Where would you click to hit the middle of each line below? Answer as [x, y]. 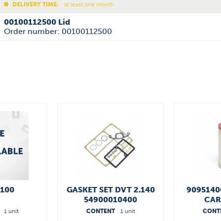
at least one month [88, 4]
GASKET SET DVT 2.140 [110, 190]
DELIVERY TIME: [36, 4]
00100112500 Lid [37, 22]
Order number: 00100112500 [58, 31]
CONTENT [101, 211]
